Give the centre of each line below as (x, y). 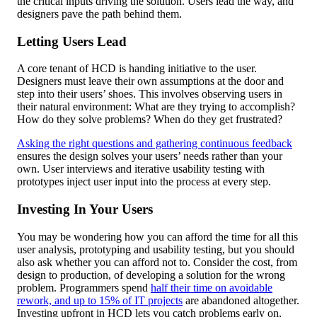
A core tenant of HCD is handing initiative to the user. (137, 69)
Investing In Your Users (85, 209)
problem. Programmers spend (84, 287)
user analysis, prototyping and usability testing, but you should (156, 249)
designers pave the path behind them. (99, 13)
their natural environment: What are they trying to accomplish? (156, 107)
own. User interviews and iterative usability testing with (141, 169)
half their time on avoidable (212, 287)
